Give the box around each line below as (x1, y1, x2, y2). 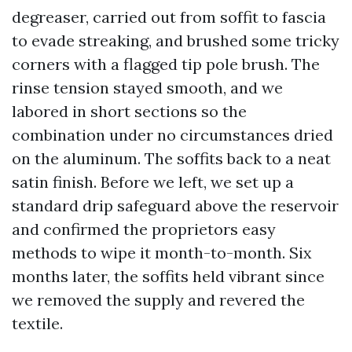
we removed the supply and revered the (12, 290, 305, 310)
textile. (12, 313, 63, 333)
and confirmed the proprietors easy (12, 219, 276, 239)
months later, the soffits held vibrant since (12, 266, 324, 286)
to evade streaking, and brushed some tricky (12, 31, 339, 50)
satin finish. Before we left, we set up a (12, 172, 294, 192)
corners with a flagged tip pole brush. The (12, 54, 320, 74)
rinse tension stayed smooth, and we (12, 78, 283, 97)
